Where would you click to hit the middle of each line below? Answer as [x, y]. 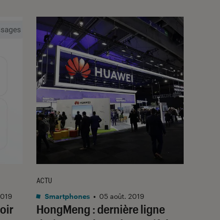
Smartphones [67, 196]
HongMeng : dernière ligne [101, 209]
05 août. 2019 [122, 196]
